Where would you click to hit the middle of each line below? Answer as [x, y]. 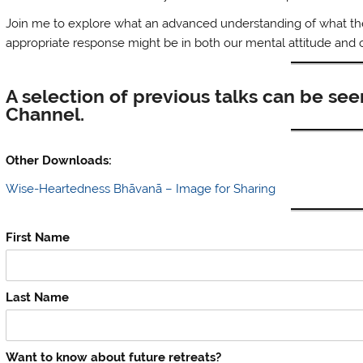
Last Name [38, 298]
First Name [38, 237]
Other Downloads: [59, 161]
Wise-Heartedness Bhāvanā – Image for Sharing [141, 189]
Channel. [45, 114]
